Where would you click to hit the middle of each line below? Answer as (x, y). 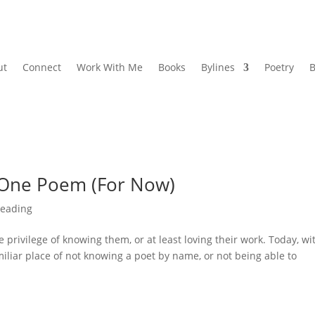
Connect (41, 67)
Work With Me (109, 67)
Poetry (279, 67)
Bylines (218, 67)
